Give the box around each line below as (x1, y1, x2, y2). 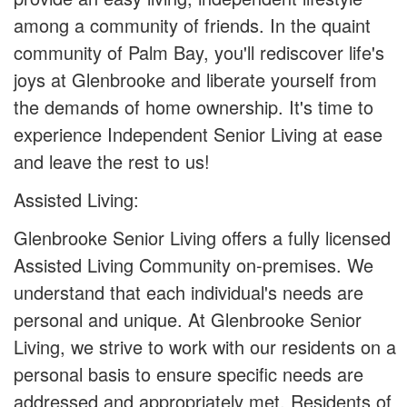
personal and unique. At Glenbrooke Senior (14, 305, 362, 333)
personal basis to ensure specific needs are (14, 360, 363, 387)
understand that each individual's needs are (14, 278, 363, 305)
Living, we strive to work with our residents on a (14, 333, 396, 360)
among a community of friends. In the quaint (14, 11, 371, 38)
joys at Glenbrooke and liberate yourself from (14, 65, 377, 93)
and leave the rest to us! (14, 147, 210, 174)
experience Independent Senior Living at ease (14, 120, 382, 147)
